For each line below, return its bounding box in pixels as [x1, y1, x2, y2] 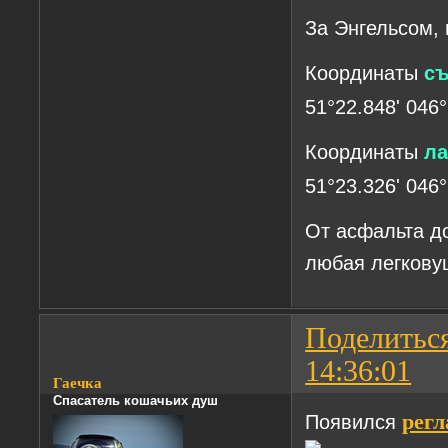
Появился [305, 410, 403, 434]
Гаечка [53, 374, 103, 391]
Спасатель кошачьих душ [53, 392, 219, 408]
